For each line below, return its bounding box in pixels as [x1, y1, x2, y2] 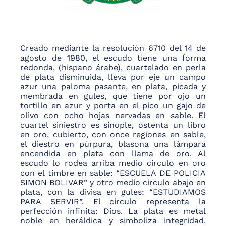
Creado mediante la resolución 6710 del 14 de [20, 43, 206, 53]
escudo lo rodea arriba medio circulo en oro [20, 158, 206, 168]
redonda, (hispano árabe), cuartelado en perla [20, 63, 206, 73]
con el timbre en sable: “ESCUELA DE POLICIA [20, 168, 206, 178]
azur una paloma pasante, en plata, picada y [20, 82, 206, 92]
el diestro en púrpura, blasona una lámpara [20, 139, 206, 149]
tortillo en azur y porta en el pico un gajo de [20, 101, 206, 111]
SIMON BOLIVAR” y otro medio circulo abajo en [20, 178, 206, 188]
